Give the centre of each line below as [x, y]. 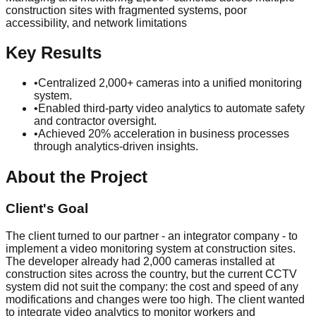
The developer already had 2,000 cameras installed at [140, 261]
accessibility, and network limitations [96, 23]
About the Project [77, 177]
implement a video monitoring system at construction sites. [151, 248]
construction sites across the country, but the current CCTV [151, 274]
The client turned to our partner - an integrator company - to [152, 236]
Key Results [54, 53]
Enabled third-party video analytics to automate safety [171, 109]
